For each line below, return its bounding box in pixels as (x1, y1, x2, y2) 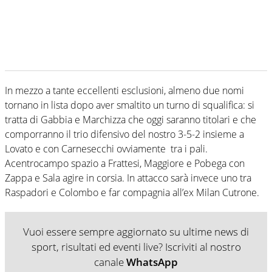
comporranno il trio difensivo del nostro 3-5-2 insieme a (5, 127, 244, 141)
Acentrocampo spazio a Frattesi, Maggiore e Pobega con (5, 156, 245, 170)
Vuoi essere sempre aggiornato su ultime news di (23, 224, 249, 239)
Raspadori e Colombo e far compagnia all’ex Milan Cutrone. (5, 185, 259, 199)
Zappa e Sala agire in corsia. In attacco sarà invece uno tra (5, 171, 251, 185)
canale (94, 254, 126, 269)
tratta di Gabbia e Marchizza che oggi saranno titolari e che (5, 112, 256, 126)
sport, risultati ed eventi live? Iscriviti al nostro (31, 239, 241, 254)
